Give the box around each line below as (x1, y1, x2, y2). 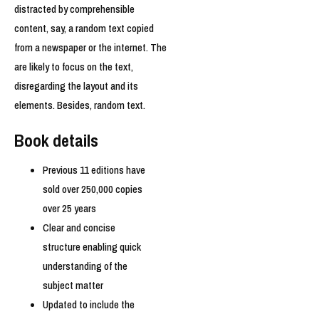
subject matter (43, 278, 103, 293)
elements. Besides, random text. (14, 98, 145, 113)
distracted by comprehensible (14, 1, 135, 17)
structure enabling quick (43, 239, 141, 255)
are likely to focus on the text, (14, 59, 133, 75)
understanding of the (43, 258, 127, 274)
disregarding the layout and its (14, 78, 138, 94)
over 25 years (43, 201, 96, 216)
